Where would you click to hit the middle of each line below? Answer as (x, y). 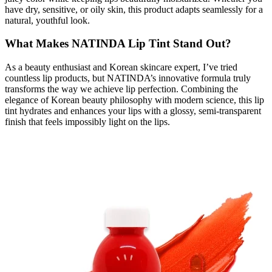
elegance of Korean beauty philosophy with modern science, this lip (134, 100)
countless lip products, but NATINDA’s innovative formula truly (128, 78)
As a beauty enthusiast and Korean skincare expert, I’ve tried (121, 67)
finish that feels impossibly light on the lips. (87, 121)
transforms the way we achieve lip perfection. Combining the (121, 89)
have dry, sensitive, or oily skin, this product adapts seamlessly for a (134, 9)
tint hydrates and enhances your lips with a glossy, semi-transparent (133, 110)
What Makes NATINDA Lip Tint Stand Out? (118, 44)
